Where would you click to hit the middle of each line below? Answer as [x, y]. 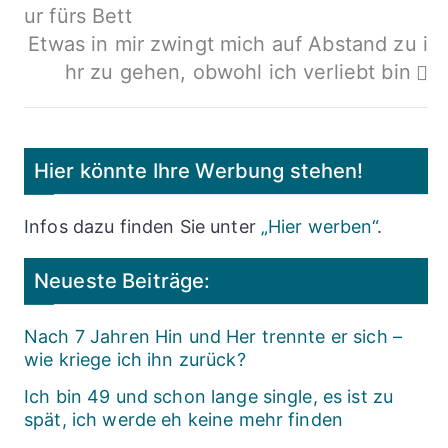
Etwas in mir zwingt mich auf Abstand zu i [228, 43]
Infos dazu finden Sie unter [142, 227]
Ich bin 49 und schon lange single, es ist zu [209, 397]
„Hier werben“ [318, 227]
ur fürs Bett [78, 15]
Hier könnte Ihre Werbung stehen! [199, 171]
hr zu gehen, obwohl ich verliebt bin [237, 71]
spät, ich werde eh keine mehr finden [184, 420]
